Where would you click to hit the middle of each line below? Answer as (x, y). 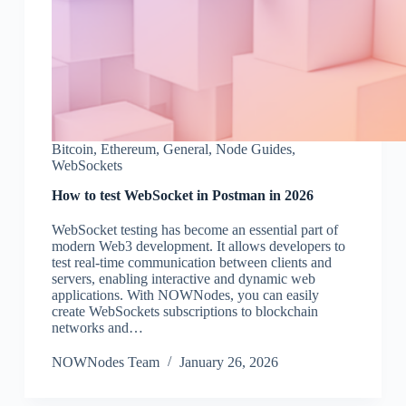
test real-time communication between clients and (191, 263)
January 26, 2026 (228, 362)
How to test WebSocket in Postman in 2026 (182, 196)
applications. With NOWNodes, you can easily (185, 295)
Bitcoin (72, 150)
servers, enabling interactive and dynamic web (183, 279)
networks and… (97, 328)
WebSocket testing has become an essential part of (194, 230)
